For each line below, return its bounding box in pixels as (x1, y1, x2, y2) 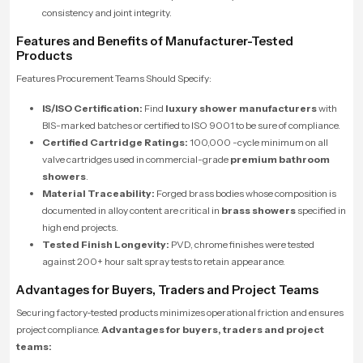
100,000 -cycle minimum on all (188, 135, 328, 148)
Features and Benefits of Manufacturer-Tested (16, 32, 293, 49)
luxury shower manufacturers (165, 101, 317, 114)
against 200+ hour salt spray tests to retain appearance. (42, 254, 285, 267)
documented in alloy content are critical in (42, 203, 221, 216)
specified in (296, 203, 346, 216)
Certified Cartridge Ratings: (42, 135, 188, 148)
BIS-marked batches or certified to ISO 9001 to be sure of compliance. (42, 118, 340, 131)
